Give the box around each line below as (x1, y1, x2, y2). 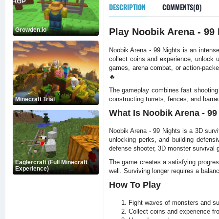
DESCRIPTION (109, 2, 146, 12)
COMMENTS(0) (162, 2, 202, 12)
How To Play (109, 180, 161, 190)
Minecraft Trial (15, 96, 55, 103)
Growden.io (15, 26, 46, 33)
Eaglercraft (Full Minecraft (15, 159, 88, 166)
